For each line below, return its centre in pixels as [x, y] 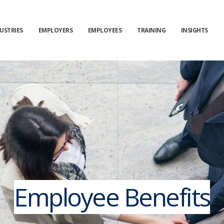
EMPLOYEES [105, 30]
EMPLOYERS [55, 30]
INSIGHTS [194, 30]
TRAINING [151, 30]
